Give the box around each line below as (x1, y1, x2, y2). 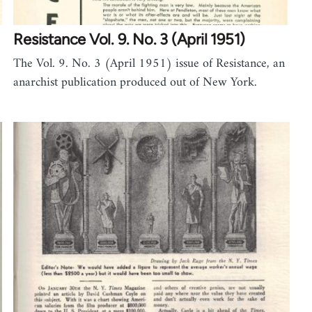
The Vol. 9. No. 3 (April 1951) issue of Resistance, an (13, 53, 286, 75)
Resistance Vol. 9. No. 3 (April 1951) (13, 30, 246, 49)
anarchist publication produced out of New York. (13, 72, 258, 94)
